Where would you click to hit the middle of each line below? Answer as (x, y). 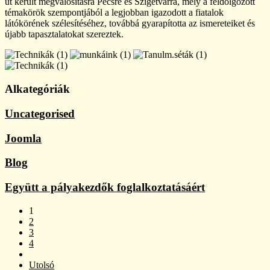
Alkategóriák (37, 89)
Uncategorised (40, 113)
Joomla (23, 138)
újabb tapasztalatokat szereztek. (64, 34)
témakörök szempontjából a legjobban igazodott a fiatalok (114, 13)
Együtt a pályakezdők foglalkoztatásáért (105, 187)
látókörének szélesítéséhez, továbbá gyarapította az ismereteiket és (130, 24)
